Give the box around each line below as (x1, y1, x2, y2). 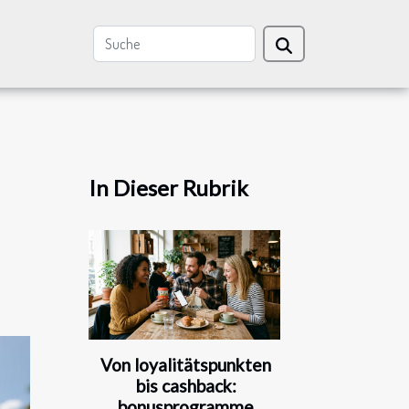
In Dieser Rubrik (89, 174, 248, 201)
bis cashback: (135, 375, 236, 397)
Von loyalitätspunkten (100, 354, 271, 376)
